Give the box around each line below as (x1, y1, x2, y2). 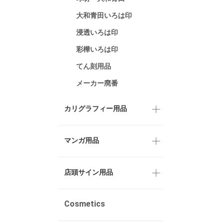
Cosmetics (64, 199, 105, 209)
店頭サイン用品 (64, 168, 113, 176)
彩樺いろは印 (76, 45, 118, 53)
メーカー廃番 (76, 79, 118, 87)
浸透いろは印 (76, 28, 118, 36)
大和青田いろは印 (76, 11, 132, 19)
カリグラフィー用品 (64, 104, 127, 112)
